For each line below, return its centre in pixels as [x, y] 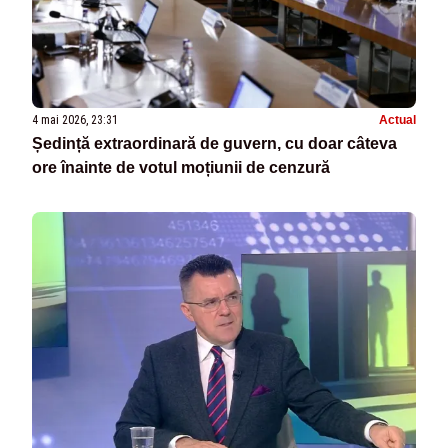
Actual [397, 119]
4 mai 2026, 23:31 [75, 119]
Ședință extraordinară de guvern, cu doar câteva [214, 143]
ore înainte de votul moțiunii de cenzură [181, 167]
